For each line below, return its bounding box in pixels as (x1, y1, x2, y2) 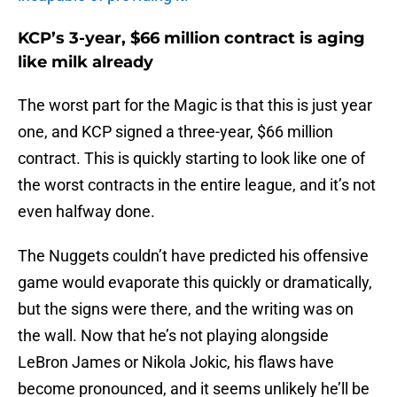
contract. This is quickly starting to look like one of (18, 149, 365, 168)
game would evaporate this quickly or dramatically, (18, 273, 372, 292)
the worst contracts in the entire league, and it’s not (18, 175, 376, 195)
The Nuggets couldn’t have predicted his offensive (18, 246, 369, 266)
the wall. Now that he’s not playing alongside (18, 326, 329, 346)
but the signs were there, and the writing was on (18, 300, 354, 319)
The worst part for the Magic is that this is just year (18, 96, 372, 115)
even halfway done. (18, 202, 159, 222)
